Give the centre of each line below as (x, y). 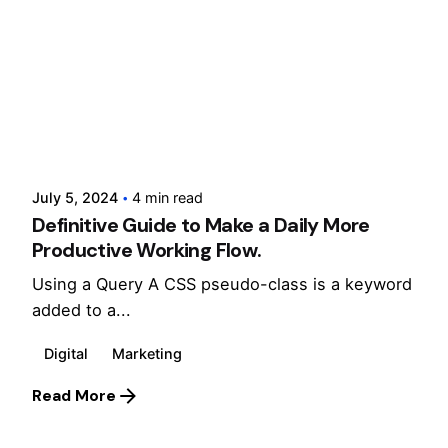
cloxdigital (117, 144)
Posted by (113, 124)
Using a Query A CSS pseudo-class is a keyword (222, 284)
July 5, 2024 (75, 198)
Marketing (147, 354)
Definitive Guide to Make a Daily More (201, 225)
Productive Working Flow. (147, 250)
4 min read (167, 198)
